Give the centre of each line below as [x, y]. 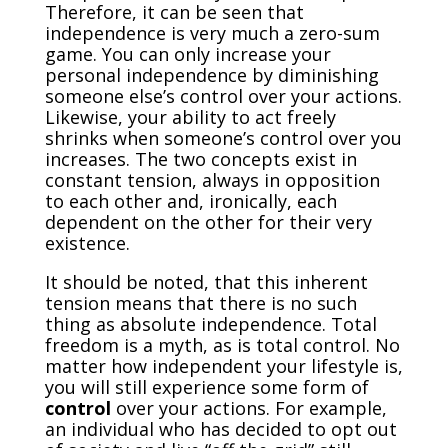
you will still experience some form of [206, 386]
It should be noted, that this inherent [206, 281]
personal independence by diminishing [211, 74]
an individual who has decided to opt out [220, 428]
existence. [87, 242]
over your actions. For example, [248, 407]
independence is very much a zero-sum [212, 32]
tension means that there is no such [200, 302]
